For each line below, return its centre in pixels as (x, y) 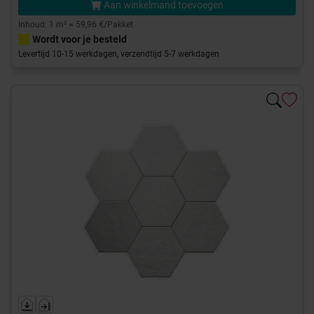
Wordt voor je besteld (80, 40)
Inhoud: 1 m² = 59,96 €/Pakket (76, 25)
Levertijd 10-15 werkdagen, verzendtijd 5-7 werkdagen (119, 54)
